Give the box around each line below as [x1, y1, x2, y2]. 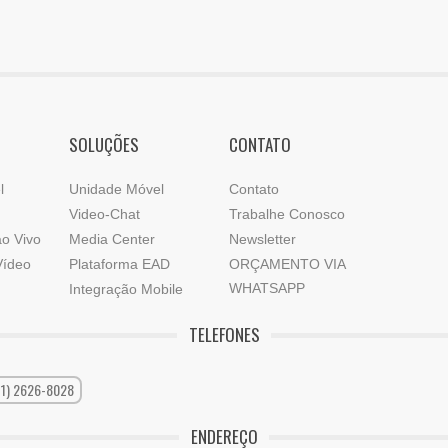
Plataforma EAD [69, 255, 170, 272]
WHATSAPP [229, 279, 305, 296]
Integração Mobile [69, 280, 183, 297]
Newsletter [229, 230, 296, 247]
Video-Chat [69, 205, 140, 222]
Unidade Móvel [69, 180, 164, 197]
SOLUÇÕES [69, 131, 139, 157]
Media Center [69, 230, 155, 247]
